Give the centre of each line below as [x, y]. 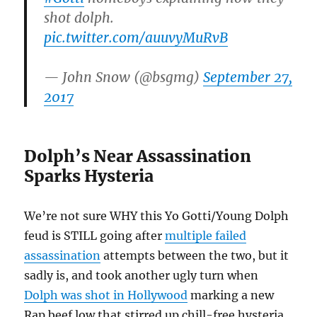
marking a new [231, 295]
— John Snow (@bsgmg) [124, 77]
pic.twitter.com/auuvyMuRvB [136, 37]
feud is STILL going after [95, 235]
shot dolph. [79, 17]
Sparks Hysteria [89, 175]
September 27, [248, 77]
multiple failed [206, 235]
